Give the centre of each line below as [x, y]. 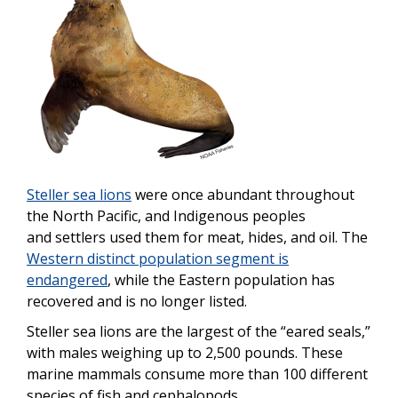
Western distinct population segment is [158, 258]
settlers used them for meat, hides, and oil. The [211, 237]
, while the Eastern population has [221, 279]
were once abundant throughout [243, 194]
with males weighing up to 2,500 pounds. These [185, 352]
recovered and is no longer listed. [137, 301]
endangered [67, 279]
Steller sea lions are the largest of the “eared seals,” [199, 331]
